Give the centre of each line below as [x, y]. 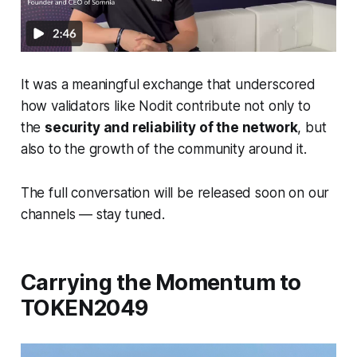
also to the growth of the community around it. [163, 149]
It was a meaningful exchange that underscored [168, 85]
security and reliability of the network [171, 128]
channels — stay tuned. [92, 215]
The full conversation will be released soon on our [175, 193]
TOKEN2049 [84, 308]
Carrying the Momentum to [161, 283]
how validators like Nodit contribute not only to [165, 106]
